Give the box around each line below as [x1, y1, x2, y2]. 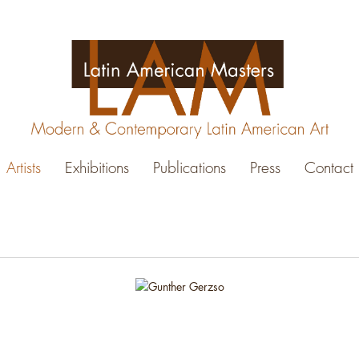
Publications [152, 158, 226, 179]
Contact [304, 158, 353, 179]
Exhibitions [64, 158, 129, 179]
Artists [6, 158, 41, 179]
